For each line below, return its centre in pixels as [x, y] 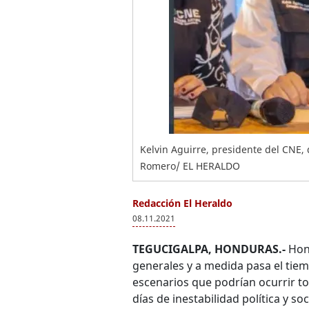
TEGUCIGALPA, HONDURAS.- [209, 249]
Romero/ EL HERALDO [190, 166]
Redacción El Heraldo [182, 203]
